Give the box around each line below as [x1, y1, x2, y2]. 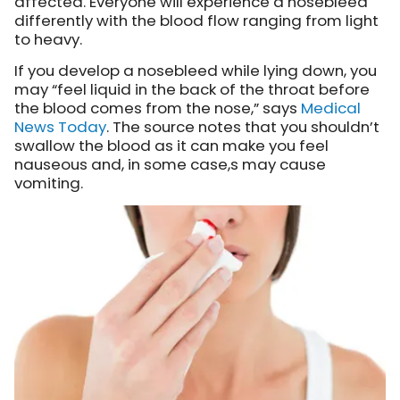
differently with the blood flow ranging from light [14, 10, 379, 32]
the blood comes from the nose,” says [14, 97, 301, 120]
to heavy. [14, 29, 82, 51]
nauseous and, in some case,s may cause [14, 154, 326, 176]
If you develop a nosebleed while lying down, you [14, 60, 377, 82]
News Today [14, 116, 106, 138]
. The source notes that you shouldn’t [106, 116, 379, 138]
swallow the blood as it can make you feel [14, 135, 329, 157]
